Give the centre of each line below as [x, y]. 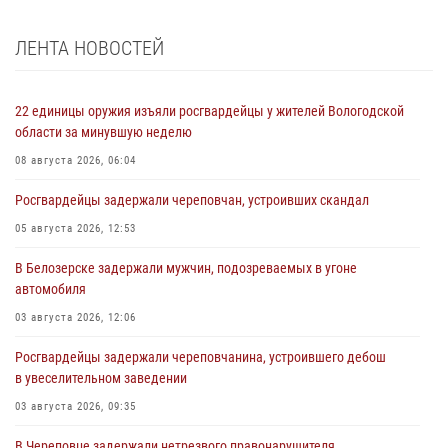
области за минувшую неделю [103, 131]
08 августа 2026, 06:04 [75, 160]
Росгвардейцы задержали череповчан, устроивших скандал [192, 199]
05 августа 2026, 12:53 [75, 228]
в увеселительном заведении [101, 377]
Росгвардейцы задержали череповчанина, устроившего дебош [200, 356]
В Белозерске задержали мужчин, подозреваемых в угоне [186, 267]
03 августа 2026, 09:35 [75, 406]
